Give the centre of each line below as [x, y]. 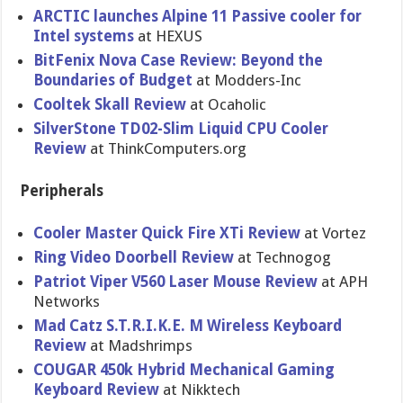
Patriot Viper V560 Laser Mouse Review [176, 282]
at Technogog [283, 257]
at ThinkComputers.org [169, 148]
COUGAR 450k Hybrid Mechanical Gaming [184, 370]
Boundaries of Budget [115, 80]
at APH [343, 282]
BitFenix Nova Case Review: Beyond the [179, 60]
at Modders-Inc [249, 80]
